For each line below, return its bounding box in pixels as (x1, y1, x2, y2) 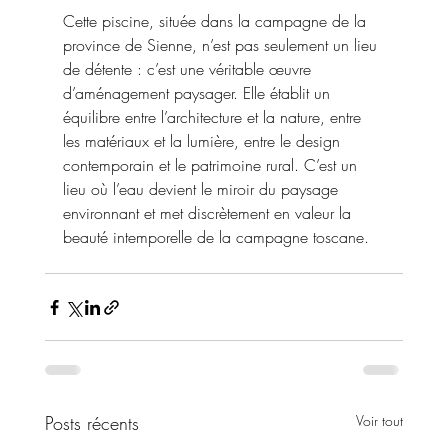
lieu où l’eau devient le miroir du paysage (62, 178, 343, 201)
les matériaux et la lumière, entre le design (62, 130, 345, 153)
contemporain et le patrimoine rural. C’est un (62, 154, 362, 177)
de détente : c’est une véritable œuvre (62, 58, 316, 81)
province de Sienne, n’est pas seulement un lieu (62, 34, 382, 57)
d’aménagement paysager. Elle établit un (62, 82, 335, 105)
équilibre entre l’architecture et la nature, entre (62, 106, 366, 129)
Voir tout (356, 411, 404, 431)
